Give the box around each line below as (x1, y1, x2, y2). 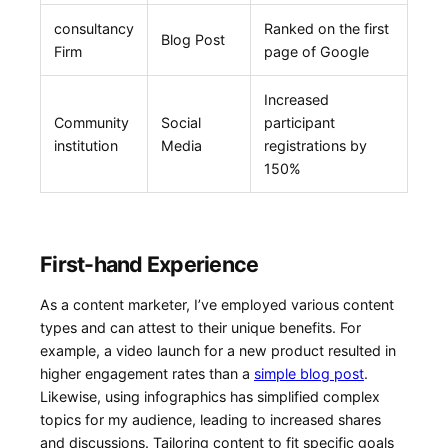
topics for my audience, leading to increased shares (40, 411, 381, 429)
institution (53, 136, 118, 154)
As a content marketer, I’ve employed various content (40, 296, 394, 314)
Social (160, 113, 201, 131)
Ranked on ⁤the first (263, 19, 389, 37)
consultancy (53, 19, 134, 37)
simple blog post (254, 365, 364, 383)
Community (53, 113, 129, 131)
